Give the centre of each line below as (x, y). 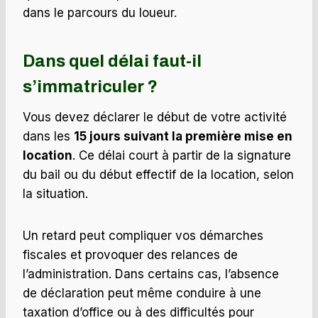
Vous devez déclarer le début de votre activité (155, 117)
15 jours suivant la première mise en (183, 137)
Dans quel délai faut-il (112, 61)
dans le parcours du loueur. (100, 13)
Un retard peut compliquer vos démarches (143, 236)
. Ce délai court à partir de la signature (182, 156)
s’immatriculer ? (90, 87)
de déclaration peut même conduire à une (142, 294)
